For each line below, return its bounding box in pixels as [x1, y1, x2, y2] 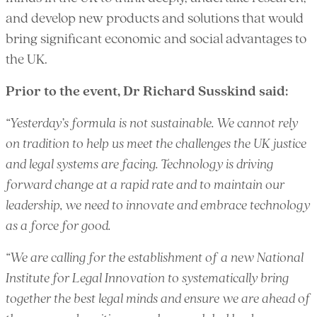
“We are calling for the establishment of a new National [6, 251, 304, 265]
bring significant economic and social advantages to [6, 33, 306, 47]
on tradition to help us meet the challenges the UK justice [6, 137, 306, 151]
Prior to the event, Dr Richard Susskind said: [6, 85, 288, 99]
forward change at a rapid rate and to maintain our [6, 178, 284, 192]
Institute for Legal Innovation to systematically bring [6, 272, 289, 286]
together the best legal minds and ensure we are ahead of [6, 292, 311, 306]
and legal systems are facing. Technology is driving [6, 158, 273, 172]
